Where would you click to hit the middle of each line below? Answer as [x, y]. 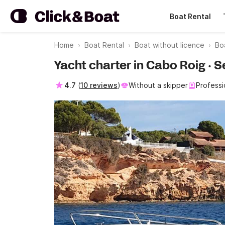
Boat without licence [170, 45]
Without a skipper [158, 85]
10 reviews [99, 85]
